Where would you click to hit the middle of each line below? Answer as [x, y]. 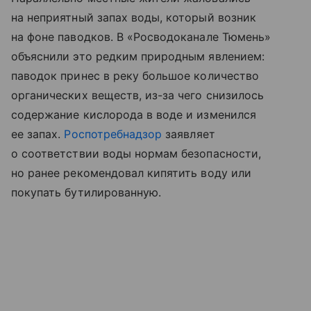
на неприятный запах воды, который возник [134, 18]
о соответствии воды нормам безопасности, [136, 154]
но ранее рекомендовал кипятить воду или [131, 173]
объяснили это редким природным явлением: [138, 57]
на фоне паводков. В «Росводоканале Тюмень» [141, 37]
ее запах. [38, 134]
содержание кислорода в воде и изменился [134, 115]
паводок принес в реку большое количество [135, 76]
